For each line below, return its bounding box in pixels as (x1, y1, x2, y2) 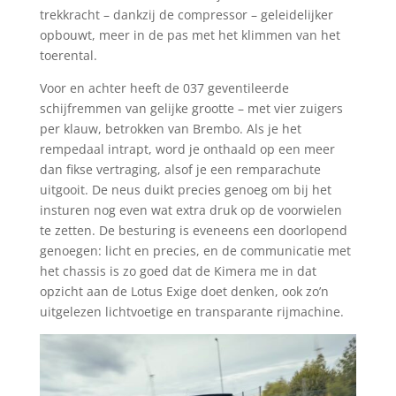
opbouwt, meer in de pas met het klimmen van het (39, 27, 340, 44)
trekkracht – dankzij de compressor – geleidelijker (39, 6, 333, 24)
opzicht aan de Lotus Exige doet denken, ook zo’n (39, 283, 329, 301)
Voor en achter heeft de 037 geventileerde (39, 80, 289, 97)
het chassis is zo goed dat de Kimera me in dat (39, 263, 316, 280)
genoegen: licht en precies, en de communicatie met (39, 242, 351, 260)
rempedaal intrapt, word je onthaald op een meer (39, 141, 335, 158)
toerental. (39, 47, 97, 65)
